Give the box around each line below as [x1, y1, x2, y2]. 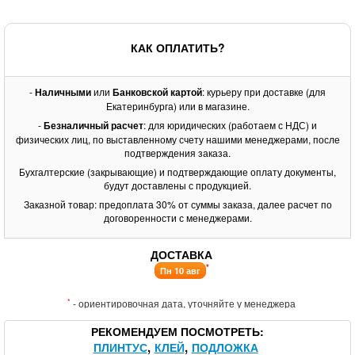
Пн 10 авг [159, 265, 200, 277]
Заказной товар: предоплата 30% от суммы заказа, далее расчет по [23, 197, 332, 211]
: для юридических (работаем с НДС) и [143, 118, 317, 132]
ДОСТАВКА [151, 246, 212, 262]
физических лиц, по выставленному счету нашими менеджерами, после [15, 132, 340, 146]
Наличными [35, 85, 94, 99]
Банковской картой [113, 85, 202, 99]
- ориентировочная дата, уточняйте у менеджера [71, 296, 296, 310]
